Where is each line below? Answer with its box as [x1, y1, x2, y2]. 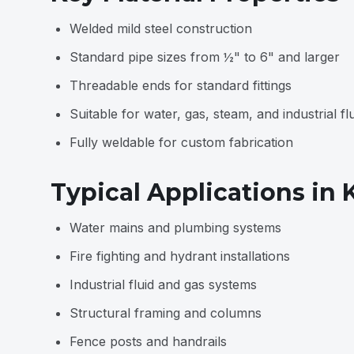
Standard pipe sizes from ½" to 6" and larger [70, 49, 340, 65]
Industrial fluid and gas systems [70, 277, 257, 292]
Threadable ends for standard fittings [70, 77, 292, 93]
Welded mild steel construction [70, 21, 252, 36]
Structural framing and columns [70, 305, 262, 321]
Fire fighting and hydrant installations [70, 248, 290, 264]
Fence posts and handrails [70, 333, 227, 349]
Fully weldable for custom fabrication [70, 134, 293, 150]
